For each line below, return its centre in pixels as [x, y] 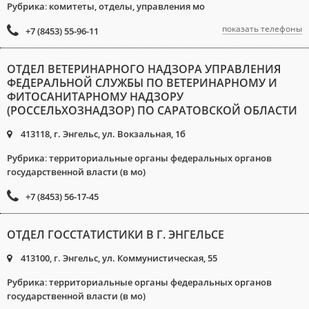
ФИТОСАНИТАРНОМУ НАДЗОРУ [95, 97]
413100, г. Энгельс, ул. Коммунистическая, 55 [118, 258]
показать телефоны [262, 29]
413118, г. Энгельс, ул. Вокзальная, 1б [102, 134]
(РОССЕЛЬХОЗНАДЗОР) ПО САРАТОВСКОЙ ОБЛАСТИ [152, 110]
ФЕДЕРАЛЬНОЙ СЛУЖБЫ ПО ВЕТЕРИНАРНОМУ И [142, 83]
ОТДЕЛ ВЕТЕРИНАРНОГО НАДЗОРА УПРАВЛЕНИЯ [144, 69]
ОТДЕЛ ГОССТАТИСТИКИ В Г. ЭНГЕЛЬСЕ [116, 235]
